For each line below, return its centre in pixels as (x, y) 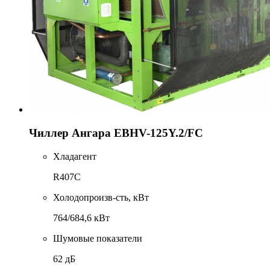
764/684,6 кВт (81, 218)
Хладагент (75, 156)
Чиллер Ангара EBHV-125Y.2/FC (116, 133)
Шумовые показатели (98, 238)
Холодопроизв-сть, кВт (101, 197)
